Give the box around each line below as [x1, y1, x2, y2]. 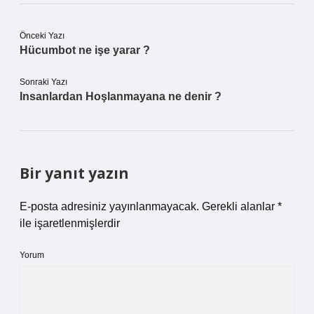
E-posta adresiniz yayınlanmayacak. [20, 200, 199, 212]
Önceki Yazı [20, 31, 64, 41]
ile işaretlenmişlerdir [20, 217, 120, 229]
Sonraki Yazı [20, 77, 67, 87]
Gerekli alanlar [202, 200, 278, 212]
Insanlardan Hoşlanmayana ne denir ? [20, 90, 221, 102]
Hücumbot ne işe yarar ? [20, 44, 150, 56]
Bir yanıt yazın [20, 163, 129, 183]
